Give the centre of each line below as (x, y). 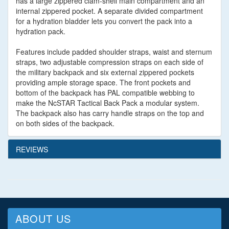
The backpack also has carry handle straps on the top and (110, 113)
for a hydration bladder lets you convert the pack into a (104, 21)
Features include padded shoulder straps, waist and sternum (114, 52)
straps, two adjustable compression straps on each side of (110, 62)
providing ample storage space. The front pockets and (103, 83)
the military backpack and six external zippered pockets (105, 72)
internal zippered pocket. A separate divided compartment (109, 11)
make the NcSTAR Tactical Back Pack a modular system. (108, 103)
